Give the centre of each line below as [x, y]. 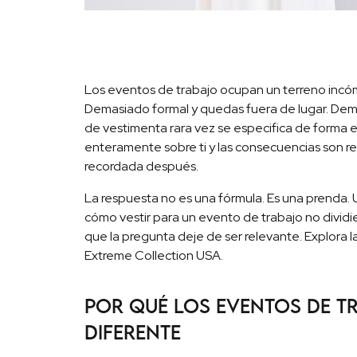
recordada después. [142, 167]
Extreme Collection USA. [154, 256]
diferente [133, 331]
